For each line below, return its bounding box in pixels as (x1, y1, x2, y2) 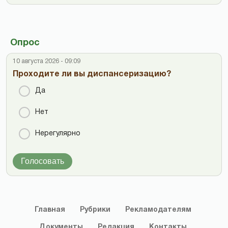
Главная (34, 206, 65, 213)
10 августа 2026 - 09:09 (13, 58, 80, 64)
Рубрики (79, 206, 110, 213)
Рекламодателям (125, 206, 191, 213)
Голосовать (21, 156, 64, 165)
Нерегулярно (35, 130, 80, 137)
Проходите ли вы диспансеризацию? (13, 70, 171, 78)
